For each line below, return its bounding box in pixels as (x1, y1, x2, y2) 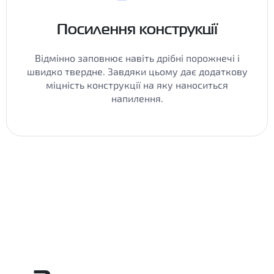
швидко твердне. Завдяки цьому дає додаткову (26, 65, 248, 77)
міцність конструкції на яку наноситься (46, 79, 228, 91)
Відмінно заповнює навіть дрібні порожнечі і (34, 52, 240, 64)
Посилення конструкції (56, 18, 218, 40)
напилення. (111, 92, 163, 104)
